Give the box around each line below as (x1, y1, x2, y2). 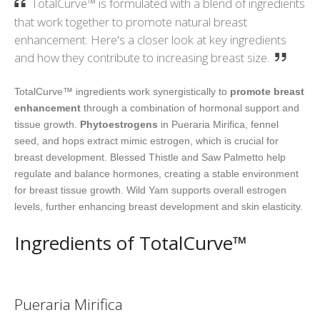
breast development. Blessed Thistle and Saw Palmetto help (14, 151, 286, 164)
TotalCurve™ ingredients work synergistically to (14, 86, 230, 98)
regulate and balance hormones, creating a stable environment (14, 168, 299, 180)
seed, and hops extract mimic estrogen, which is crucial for (14, 135, 279, 147)
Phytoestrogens (80, 119, 158, 131)
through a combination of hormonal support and (81, 102, 299, 114)
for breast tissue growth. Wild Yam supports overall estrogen (14, 184, 286, 196)
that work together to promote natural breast (14, 14, 247, 31)
